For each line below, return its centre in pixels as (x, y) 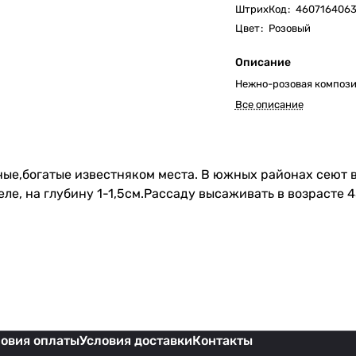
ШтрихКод (261, 9)
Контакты (222, 341)
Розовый (289, 28)
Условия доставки (136, 341)
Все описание (269, 104)
